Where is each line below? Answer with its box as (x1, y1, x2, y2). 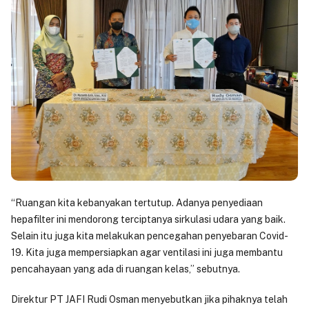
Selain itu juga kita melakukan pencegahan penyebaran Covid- (11, 230, 288, 242)
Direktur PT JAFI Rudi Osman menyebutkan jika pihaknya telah (11, 294, 288, 306)
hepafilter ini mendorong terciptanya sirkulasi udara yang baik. (11, 214, 286, 226)
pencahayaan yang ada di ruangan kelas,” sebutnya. (11, 263, 242, 275)
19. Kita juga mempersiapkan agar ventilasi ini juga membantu (11, 247, 283, 259)
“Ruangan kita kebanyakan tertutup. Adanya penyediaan (11, 197, 263, 209)
